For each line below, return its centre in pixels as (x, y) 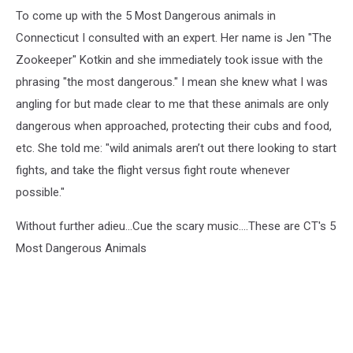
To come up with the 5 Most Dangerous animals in (146, 16)
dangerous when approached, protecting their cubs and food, (174, 126)
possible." (42, 192)
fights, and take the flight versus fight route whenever (153, 170)
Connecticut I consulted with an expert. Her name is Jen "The (174, 38)
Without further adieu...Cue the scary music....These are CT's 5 (176, 226)
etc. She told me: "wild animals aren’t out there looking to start (176, 148)
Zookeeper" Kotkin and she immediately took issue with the (169, 60)
